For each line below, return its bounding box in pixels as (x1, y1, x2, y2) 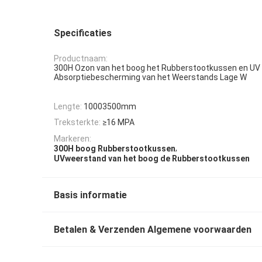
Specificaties (54, 27, 112, 39)
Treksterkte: (54, 118, 101, 127)
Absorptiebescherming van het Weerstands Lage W (54, 73, 247, 82)
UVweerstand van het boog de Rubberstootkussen (54, 154, 250, 164)
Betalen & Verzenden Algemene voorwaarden (54, 224, 251, 236)
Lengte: (54, 102, 82, 112)
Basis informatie (54, 189, 127, 201)
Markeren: (54, 133, 91, 143)
